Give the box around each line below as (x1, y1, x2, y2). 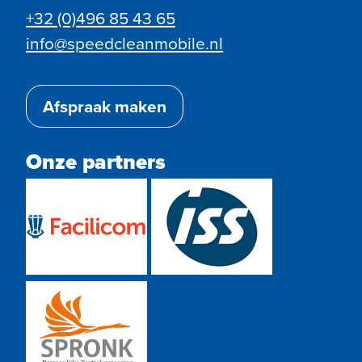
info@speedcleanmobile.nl (26, 31, 223, 57)
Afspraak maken (43, 94, 166, 120)
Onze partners (26, 145, 166, 177)
